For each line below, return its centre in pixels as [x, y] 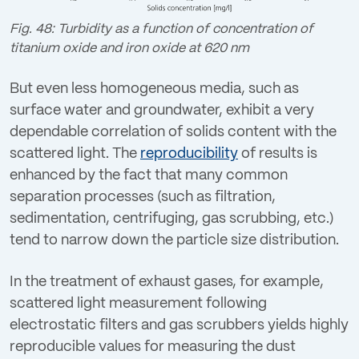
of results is [278, 153]
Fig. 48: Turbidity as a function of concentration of [161, 29]
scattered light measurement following [138, 304]
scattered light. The [75, 153]
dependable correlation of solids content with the [173, 132]
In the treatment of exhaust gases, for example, [167, 282]
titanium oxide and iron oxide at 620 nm [129, 48]
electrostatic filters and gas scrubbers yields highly [179, 325]
